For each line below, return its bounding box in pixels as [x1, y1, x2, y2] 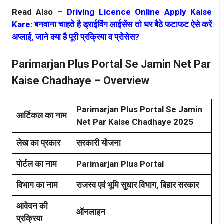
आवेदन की [16, 201, 48, 211]
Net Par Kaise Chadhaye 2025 [76, 117, 193, 127]
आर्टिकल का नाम [16, 110, 67, 121]
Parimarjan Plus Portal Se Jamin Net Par [12, 58, 211, 71]
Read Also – [12, 6, 67, 17]
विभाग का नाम [16, 180, 58, 190]
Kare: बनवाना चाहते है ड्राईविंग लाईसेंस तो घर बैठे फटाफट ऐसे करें [12, 19, 212, 29]
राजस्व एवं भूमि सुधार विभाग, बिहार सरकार [76, 180, 199, 190]
